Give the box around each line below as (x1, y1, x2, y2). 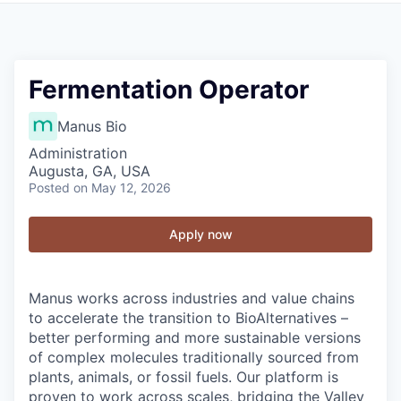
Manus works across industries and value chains (29, 289, 354, 307)
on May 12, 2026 (73, 180, 171, 195)
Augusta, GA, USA (29, 162, 150, 180)
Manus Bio (57, 117, 127, 135)
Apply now (168, 226, 233, 242)
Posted (29, 180, 70, 195)
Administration (29, 144, 127, 162)
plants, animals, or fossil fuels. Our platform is (29, 368, 338, 386)
